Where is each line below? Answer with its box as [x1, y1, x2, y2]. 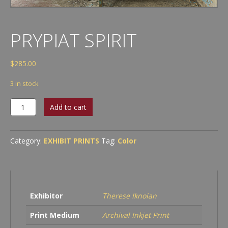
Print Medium [30, 210, 79, 220]
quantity [10, 118, 41, 128]
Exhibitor [30, 191, 63, 201]
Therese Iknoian [102, 191, 157, 201]
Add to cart [49, 102, 87, 112]
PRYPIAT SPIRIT [10, 28, 137, 53]
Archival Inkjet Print [102, 210, 169, 220]
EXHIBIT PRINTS [44, 136, 99, 146]
